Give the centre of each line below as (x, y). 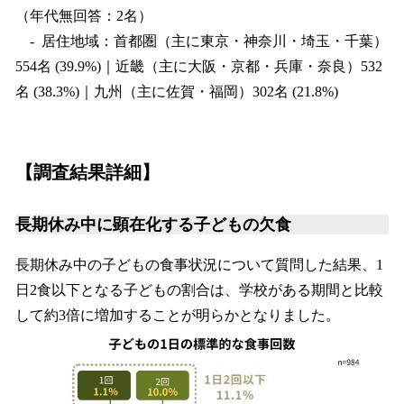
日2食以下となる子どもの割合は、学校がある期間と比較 (199, 290)
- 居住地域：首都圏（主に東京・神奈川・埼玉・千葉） (202, 41)
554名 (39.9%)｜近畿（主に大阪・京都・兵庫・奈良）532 (199, 66)
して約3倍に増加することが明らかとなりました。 (178, 316)
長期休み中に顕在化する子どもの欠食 (153, 225)
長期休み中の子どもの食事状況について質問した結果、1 (199, 265)
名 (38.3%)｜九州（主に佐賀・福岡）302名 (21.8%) (177, 91)
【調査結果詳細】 (87, 173)
